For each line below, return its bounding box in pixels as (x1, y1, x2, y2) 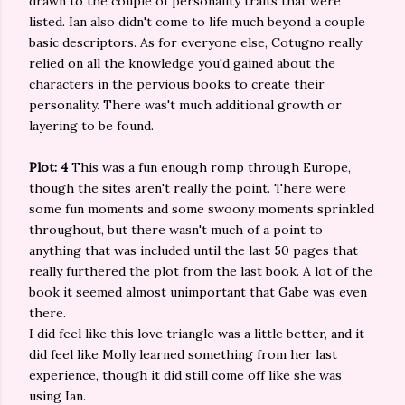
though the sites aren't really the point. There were (29, 180, 346, 196)
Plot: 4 (29, 159, 71, 175)
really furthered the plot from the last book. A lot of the (29, 263, 372, 279)
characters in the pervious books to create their (29, 76, 325, 92)
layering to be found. (29, 118, 154, 134)
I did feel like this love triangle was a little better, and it (29, 325, 364, 342)
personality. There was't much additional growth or (29, 97, 342, 113)
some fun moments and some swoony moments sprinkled (29, 201, 374, 217)
